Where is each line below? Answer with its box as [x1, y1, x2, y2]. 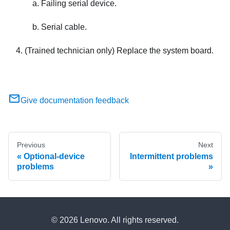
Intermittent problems [130, 152, 213, 161]
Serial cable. [41, 23, 87, 32]
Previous [17, 141, 45, 149]
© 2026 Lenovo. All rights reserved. [51, 216, 179, 225]
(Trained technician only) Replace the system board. [25, 46, 214, 55]
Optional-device [24, 152, 85, 161]
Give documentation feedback [21, 96, 129, 105]
